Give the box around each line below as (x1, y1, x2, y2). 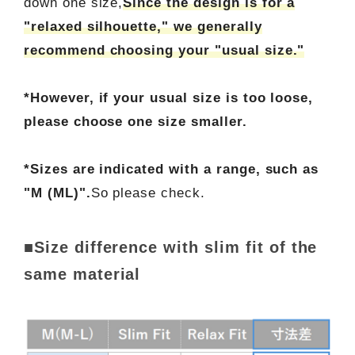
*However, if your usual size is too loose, (23, 90, 314, 106)
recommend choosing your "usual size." (23, 43, 305, 59)
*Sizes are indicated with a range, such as (23, 162, 319, 177)
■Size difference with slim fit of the (23, 239, 318, 257)
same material (23, 265, 141, 284)
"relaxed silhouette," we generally (23, 19, 262, 35)
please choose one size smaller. (23, 114, 247, 130)
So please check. (90, 185, 205, 201)
